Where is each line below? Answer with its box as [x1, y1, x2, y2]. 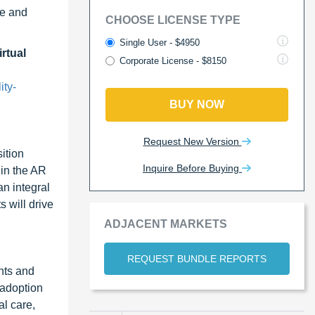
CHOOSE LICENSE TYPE [105, 13, 240, 26]
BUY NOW [169, 98, 224, 110]
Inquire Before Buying [143, 162, 242, 174]
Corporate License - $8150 [120, 55, 226, 66]
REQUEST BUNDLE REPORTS [127, 252, 266, 264]
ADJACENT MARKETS [104, 217, 227, 230]
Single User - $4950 [120, 37, 200, 48]
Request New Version [143, 135, 242, 147]
